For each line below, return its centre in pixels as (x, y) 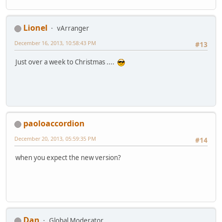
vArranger (73, 28)
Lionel (35, 28)
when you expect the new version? (68, 157)
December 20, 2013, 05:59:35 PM (55, 139)
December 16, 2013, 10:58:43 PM (55, 43)
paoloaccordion (54, 124)
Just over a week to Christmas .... (66, 62)
